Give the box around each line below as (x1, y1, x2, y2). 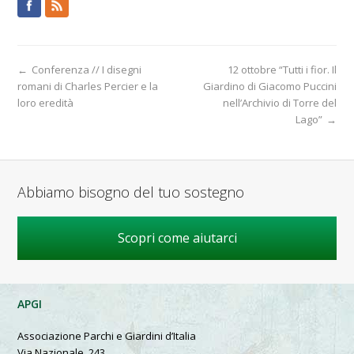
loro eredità (17, 95, 74, 110)
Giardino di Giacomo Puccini (202, 78, 337, 93)
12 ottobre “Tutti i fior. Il (227, 62, 337, 77)
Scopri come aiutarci (117, 228, 237, 247)
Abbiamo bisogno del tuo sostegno (17, 182, 245, 201)
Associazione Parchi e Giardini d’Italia (17, 328, 197, 343)
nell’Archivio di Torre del (222, 95, 337, 110)
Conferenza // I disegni (32, 62, 142, 77)
